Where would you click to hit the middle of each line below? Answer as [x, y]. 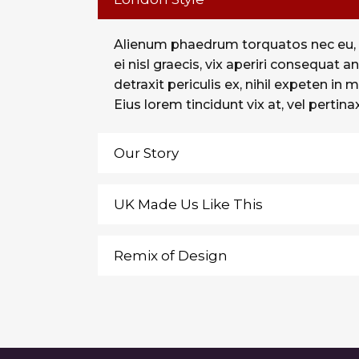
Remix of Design [171, 256]
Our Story [146, 153]
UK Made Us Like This [188, 204]
